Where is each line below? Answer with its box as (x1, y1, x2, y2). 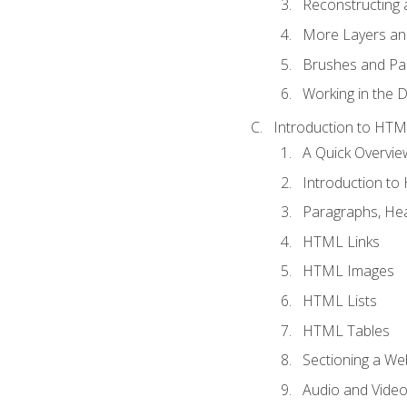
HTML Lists (302, 291, 377, 311)
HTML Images (302, 261, 394, 282)
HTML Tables (302, 320, 390, 341)
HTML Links (302, 231, 380, 252)
